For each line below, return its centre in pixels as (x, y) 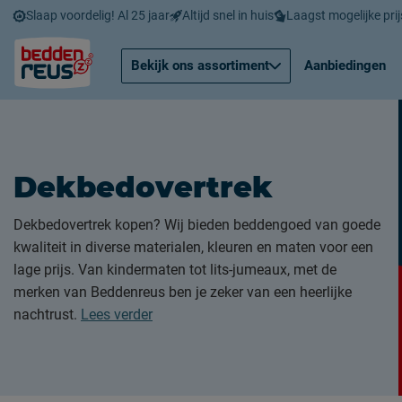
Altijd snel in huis (228, 15)
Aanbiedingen (345, 66)
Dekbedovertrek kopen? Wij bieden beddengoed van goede (197, 224)
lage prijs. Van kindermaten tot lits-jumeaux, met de (175, 269)
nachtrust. (47, 314)
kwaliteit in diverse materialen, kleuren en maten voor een (193, 247)
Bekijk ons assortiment (200, 65)
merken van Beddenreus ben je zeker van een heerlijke (183, 292)
